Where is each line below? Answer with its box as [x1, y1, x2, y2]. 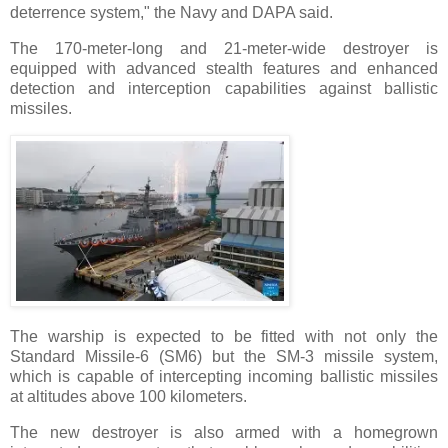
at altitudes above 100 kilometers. [10, 388, 247, 406]
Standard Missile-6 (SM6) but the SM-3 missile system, [10, 348, 438, 366]
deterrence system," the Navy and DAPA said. [10, 3, 333, 21]
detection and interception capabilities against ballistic [10, 79, 438, 97]
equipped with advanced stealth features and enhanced [10, 59, 438, 77]
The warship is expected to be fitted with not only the [10, 328, 438, 346]
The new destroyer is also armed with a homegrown [10, 424, 438, 442]
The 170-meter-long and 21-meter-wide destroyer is [10, 39, 438, 57]
